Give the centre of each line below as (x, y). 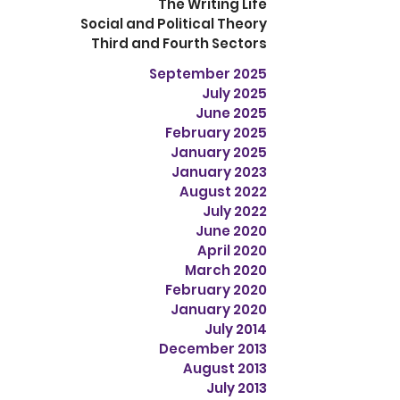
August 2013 (225, 369)
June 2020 (231, 231)
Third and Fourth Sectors (179, 44)
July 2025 (234, 94)
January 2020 (219, 310)
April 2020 (232, 251)
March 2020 (226, 271)
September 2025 (208, 74)
